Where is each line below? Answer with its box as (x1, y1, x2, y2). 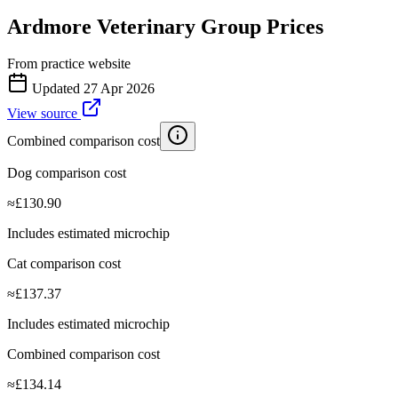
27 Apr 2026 (84, 81, 155, 97)
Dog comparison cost (7, 165, 126, 181)
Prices (261, 14, 323, 38)
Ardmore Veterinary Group (7, 14, 261, 38)
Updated (28, 81, 84, 97)
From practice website (7, 56, 131, 72)
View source (7, 106, 81, 122)
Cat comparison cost (7, 256, 121, 272)
